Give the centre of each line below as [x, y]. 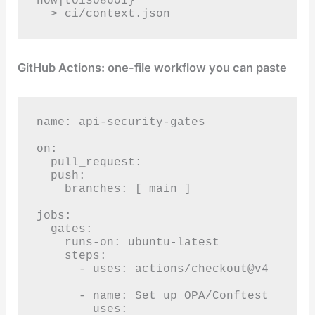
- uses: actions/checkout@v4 [57, 269]
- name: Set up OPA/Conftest [57, 295]
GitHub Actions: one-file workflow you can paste [153, 68]
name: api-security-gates [121, 122]
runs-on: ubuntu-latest [50, 242]
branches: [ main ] [50, 188]
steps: [50, 255]
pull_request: [43, 162]
